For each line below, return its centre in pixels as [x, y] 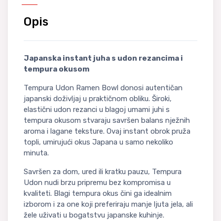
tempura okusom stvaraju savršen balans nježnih [107, 120]
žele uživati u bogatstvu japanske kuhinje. [94, 215]
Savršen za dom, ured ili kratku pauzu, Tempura [103, 171]
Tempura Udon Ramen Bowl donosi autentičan [103, 88]
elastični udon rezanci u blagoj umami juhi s [97, 109]
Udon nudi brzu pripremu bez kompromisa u [97, 182]
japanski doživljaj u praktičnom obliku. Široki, [98, 98]
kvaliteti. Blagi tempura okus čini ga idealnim [98, 193]
